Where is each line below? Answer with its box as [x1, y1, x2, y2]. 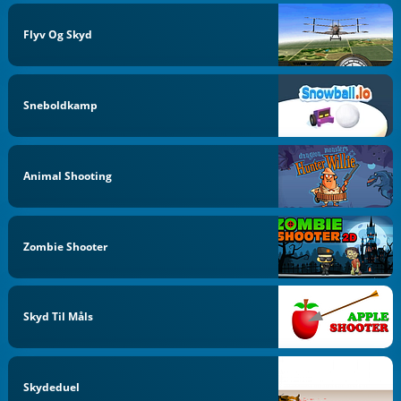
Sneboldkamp [23, 98, 98, 113]
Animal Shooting [23, 167, 113, 183]
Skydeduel [23, 380, 81, 395]
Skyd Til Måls [23, 309, 94, 325]
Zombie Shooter [23, 238, 108, 254]
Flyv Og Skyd [23, 27, 93, 43]
